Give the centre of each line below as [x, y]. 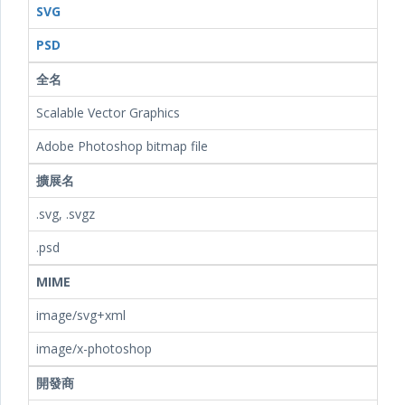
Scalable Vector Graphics [108, 113]
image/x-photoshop [94, 348]
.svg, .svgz [66, 214]
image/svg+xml [81, 315]
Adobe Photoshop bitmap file [122, 146]
